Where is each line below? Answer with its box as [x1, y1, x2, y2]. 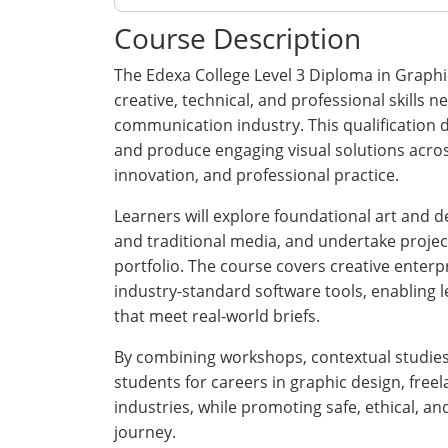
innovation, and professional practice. [114, 164, 399, 186]
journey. [114, 421, 176, 443]
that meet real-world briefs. [114, 305, 320, 327]
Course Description [114, 19, 361, 57]
